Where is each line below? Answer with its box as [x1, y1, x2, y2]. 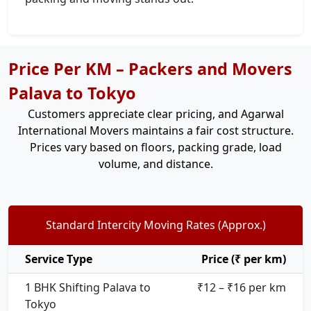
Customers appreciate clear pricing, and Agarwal [27, 106, 284, 121]
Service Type [25, 251, 92, 267]
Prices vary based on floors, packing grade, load [29, 140, 282, 155]
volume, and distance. [98, 156, 213, 171]
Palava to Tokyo [8, 82, 136, 104]
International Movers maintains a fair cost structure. [17, 123, 294, 138]
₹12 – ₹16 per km [197, 280, 286, 295]
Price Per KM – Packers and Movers [8, 58, 292, 80]
